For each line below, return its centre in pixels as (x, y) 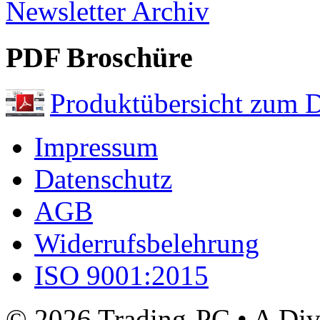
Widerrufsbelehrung (147, 244)
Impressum (96, 147)
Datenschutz (103, 179)
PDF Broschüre (99, 57)
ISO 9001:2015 (121, 276)
